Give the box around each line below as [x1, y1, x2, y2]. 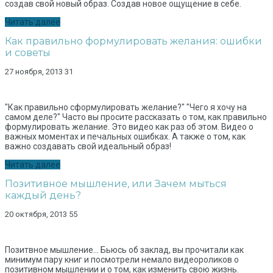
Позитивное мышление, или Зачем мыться [5, 178, 227, 190]
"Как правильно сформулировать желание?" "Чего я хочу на [5, 102, 247, 113]
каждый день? [5, 190, 81, 202]
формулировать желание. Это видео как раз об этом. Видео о [5, 122, 253, 132]
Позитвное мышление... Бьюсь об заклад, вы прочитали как [5, 245, 244, 255]
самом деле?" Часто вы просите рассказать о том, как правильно [5, 112, 267, 122]
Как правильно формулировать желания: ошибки [5, 35, 262, 48]
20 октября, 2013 [5, 210, 67, 219]
